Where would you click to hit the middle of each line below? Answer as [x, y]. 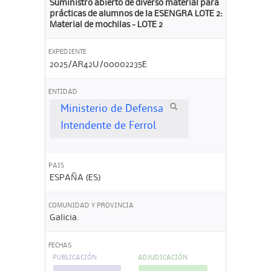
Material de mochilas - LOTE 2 [106, 24]
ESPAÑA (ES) [75, 178]
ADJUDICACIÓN [162, 258]
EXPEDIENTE [67, 52]
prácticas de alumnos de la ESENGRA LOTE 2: [136, 14]
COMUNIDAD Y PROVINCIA [91, 205]
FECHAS [60, 245]
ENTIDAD [63, 92]
